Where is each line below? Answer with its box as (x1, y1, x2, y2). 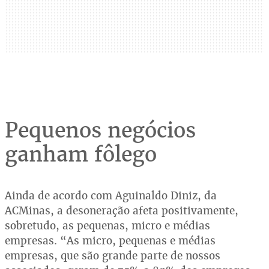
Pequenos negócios (5, 116, 196, 144)
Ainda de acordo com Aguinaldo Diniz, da (5, 189, 217, 203)
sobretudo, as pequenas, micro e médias (5, 219, 210, 233)
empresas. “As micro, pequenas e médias (5, 234, 216, 248)
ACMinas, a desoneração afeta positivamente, (5, 204, 238, 218)
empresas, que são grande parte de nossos (5, 249, 220, 263)
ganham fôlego (5, 141, 157, 168)
